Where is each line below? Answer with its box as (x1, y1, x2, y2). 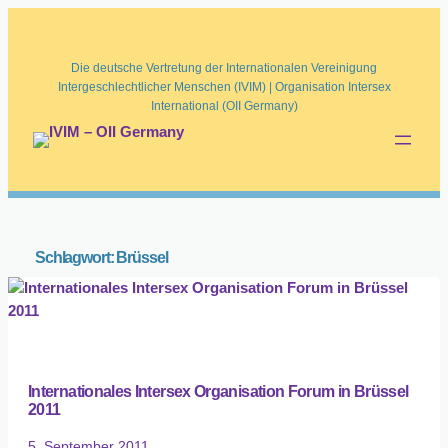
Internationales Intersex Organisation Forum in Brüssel (28, 383, 409, 401)
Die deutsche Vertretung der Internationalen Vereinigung (71, 61, 377, 75)
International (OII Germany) (150, 99, 298, 113)
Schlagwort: (34, 248, 117, 266)
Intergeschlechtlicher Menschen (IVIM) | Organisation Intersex (57, 80, 391, 94)
